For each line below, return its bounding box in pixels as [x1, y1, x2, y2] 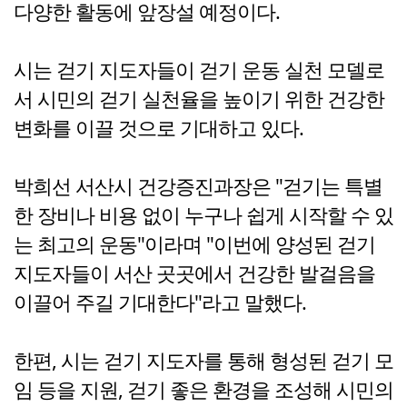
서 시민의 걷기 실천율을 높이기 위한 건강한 [14, 85, 384, 113]
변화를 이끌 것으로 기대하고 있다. [14, 114, 303, 142]
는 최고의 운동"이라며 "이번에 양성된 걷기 [14, 231, 375, 258]
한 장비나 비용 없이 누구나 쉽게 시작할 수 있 [14, 202, 393, 229]
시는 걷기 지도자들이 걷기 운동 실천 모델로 [14, 56, 384, 84]
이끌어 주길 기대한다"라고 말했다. [14, 289, 306, 316]
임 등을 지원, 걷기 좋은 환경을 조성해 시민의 [14, 376, 393, 403]
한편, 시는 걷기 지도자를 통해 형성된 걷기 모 [14, 347, 393, 374]
